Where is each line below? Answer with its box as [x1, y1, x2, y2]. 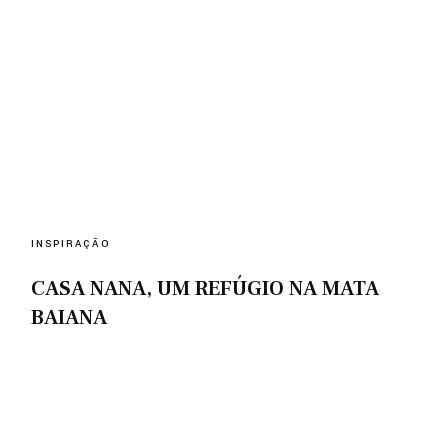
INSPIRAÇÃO [31, 237, 111, 252]
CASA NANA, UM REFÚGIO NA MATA [31, 275, 380, 303]
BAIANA [31, 304, 108, 332]
